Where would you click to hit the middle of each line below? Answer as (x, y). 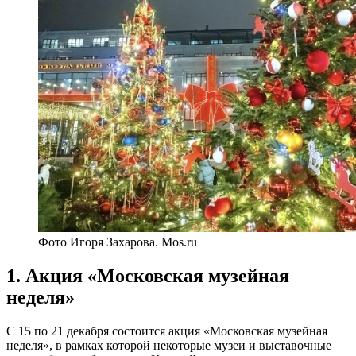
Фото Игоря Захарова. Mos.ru (118, 242)
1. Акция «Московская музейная (148, 276)
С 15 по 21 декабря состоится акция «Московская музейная (167, 331)
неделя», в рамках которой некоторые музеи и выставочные (169, 346)
